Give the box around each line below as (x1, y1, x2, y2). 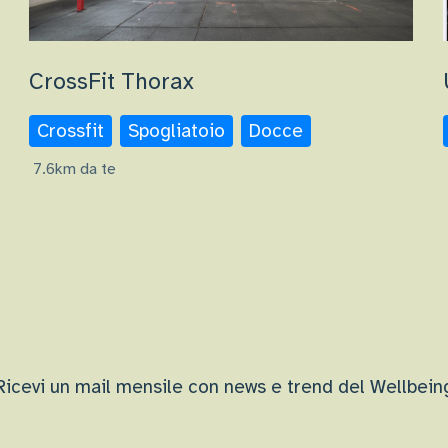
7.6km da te (33, 159, 117, 180)
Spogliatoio (128, 119, 226, 144)
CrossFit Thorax (29, 67, 195, 97)
